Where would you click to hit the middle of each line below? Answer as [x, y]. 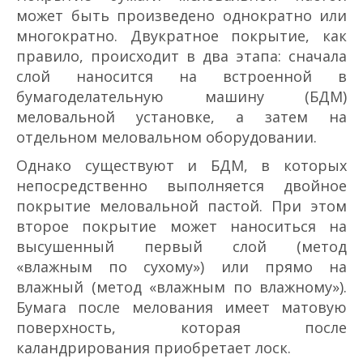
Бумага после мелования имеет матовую [181, 307]
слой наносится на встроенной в [181, 76]
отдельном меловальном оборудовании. [167, 137]
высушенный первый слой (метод [181, 246]
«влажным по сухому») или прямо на [181, 266]
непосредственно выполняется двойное [181, 185]
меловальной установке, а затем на [181, 116]
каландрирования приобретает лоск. [154, 347]
